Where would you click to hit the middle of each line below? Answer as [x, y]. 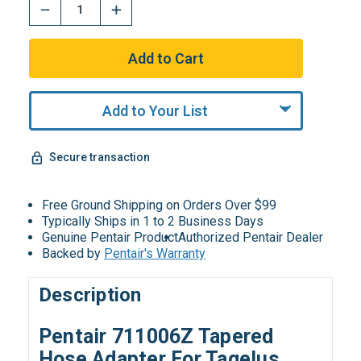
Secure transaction [99, 158]
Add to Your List [156, 110]
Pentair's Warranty [155, 253]
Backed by [73, 253]
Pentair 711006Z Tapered [156, 337]
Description [90, 295]
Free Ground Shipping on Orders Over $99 [160, 205]
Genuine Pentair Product [110, 237]
